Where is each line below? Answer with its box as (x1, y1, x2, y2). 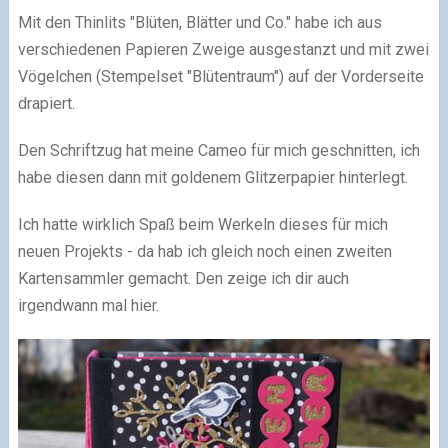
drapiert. (17, 93, 79, 113)
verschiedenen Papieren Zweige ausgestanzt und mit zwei (17, 39, 429, 59)
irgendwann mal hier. (17, 295, 163, 315)
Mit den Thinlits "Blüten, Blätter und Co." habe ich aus (17, 12, 382, 32)
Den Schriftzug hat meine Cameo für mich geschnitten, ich (17, 140, 420, 160)
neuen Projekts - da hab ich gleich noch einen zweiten (17, 241, 392, 261)
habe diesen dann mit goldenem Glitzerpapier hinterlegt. (17, 167, 408, 187)
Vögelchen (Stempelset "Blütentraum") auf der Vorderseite (17, 66, 424, 86)
